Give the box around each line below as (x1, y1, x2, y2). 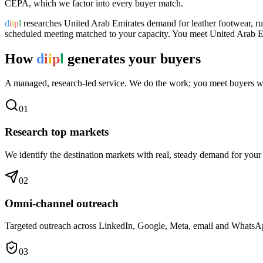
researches (21, 18, 64, 28)
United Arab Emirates (64, 18, 144, 28)
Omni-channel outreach (5, 197, 119, 210)
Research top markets (5, 126, 109, 139)
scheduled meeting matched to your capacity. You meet (5, 28, 210, 39)
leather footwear (191, 18, 251, 28)
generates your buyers (64, 50, 201, 66)
